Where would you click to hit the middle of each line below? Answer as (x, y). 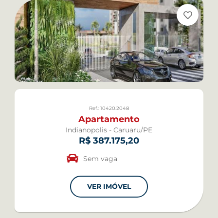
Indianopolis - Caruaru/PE (109, 130)
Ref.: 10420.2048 (109, 109)
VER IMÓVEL (109, 187)
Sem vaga (100, 159)
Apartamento (109, 119)
